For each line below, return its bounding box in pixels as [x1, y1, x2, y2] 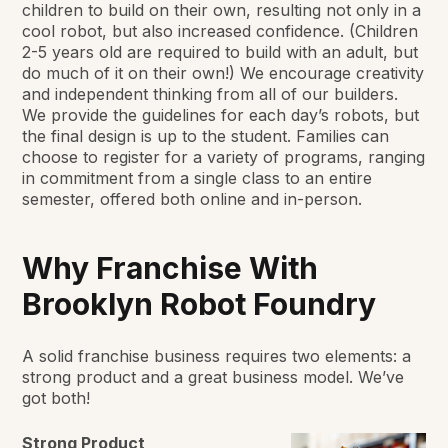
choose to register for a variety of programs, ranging [22, 147, 426, 168]
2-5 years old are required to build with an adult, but [22, 42, 419, 63]
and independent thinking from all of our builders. [22, 84, 399, 105]
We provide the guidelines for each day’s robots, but [22, 105, 420, 126]
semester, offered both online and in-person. [22, 189, 363, 210]
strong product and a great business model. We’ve [22, 367, 405, 388]
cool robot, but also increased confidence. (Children [22, 21, 419, 42]
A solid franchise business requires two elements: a [22, 346, 412, 367]
